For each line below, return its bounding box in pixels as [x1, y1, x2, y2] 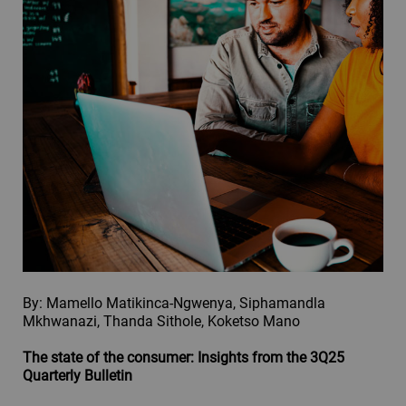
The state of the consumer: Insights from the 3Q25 [23, 348, 344, 366]
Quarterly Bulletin [23, 366, 132, 384]
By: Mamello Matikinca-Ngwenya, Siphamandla [23, 294, 325, 312]
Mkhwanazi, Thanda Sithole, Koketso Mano [23, 312, 300, 330]
